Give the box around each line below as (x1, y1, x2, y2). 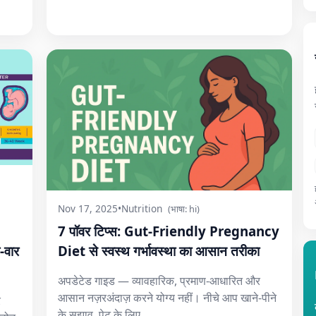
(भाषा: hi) (168, 202, 200, 215)
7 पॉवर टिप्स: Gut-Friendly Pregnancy (58, 222, 279, 240)
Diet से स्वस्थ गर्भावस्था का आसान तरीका (58, 242, 260, 260)
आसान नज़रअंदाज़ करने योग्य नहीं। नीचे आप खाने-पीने (58, 290, 276, 305)
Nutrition (121, 202, 162, 215)
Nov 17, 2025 (58, 202, 118, 215)
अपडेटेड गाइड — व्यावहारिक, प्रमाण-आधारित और (58, 273, 260, 288)
